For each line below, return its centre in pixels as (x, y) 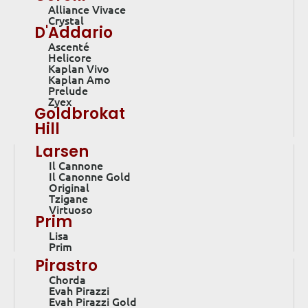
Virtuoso (71, 209)
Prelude (68, 90)
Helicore (70, 57)
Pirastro (66, 266)
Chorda (67, 279)
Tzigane (68, 198)
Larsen (62, 152)
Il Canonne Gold (90, 176)
